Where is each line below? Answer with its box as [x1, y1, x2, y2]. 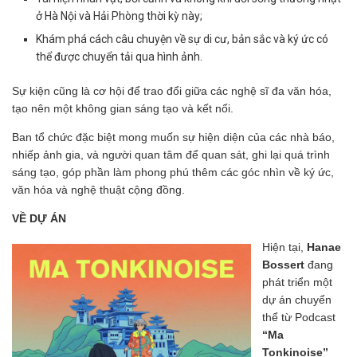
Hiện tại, [262, 240, 307, 253]
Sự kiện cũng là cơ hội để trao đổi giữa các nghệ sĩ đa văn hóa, [12, 84, 331, 97]
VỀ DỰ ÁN [12, 211, 69, 225]
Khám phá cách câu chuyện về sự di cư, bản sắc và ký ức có [36, 32, 328, 45]
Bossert [262, 257, 308, 271]
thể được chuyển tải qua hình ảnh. [36, 49, 202, 63]
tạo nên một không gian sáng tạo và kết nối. [12, 101, 233, 115]
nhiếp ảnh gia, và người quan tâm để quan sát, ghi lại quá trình [12, 147, 330, 161]
